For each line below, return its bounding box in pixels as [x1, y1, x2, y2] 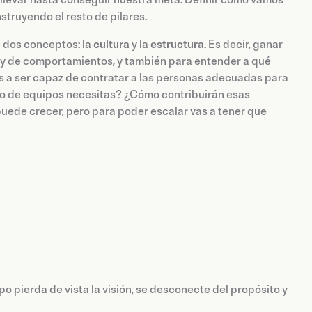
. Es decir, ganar [204, 38, 283, 52]
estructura [150, 38, 204, 52]
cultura [93, 38, 132, 52]
